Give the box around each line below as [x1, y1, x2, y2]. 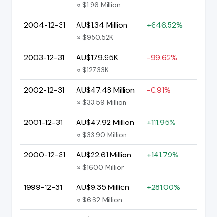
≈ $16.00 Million [76, 162, 125, 171]
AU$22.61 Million [76, 149, 131, 160]
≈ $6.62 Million [76, 195, 122, 204]
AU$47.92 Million [76, 117, 134, 127]
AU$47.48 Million [76, 84, 135, 95]
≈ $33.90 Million [76, 130, 127, 139]
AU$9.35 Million [76, 182, 129, 192]
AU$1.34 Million [76, 19, 127, 30]
